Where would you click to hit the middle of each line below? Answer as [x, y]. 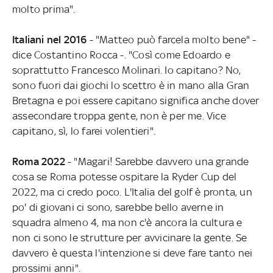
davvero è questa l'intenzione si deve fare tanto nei [132, 253]
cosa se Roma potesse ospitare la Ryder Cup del [124, 176]
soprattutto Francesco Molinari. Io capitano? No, [126, 70]
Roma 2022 [40, 161]
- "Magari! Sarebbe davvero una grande [158, 161]
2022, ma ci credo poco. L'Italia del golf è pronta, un [132, 192]
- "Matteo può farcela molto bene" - [173, 39]
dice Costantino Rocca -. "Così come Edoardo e [121, 55]
